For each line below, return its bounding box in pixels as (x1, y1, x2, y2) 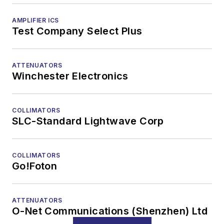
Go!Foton (12, 160, 57, 172)
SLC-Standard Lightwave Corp (12, 115, 164, 127)
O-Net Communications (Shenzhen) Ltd (12, 205, 207, 217)
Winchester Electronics (12, 70, 128, 82)
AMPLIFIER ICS (12, 16, 59, 24)
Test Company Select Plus (12, 25, 142, 37)
